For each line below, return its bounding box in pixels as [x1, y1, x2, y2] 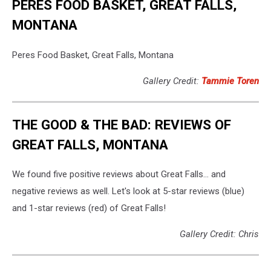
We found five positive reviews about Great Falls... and [12, 169, 226, 180]
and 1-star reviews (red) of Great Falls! [12, 203, 166, 214]
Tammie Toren [201, 76, 259, 87]
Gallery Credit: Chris [180, 229, 259, 240]
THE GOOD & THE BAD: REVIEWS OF [12, 116, 231, 132]
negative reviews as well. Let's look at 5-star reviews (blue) [12, 186, 244, 197]
